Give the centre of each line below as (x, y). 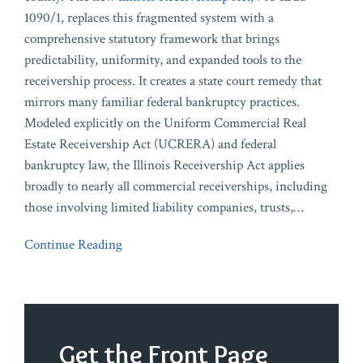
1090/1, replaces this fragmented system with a (149, 18)
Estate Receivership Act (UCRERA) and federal (150, 145)
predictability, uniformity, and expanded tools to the (163, 60)
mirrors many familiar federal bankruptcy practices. (162, 102)
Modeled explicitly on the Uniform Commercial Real (165, 124)
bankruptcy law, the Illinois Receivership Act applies (164, 166)
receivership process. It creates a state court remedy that (173, 81)
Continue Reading (73, 245)
